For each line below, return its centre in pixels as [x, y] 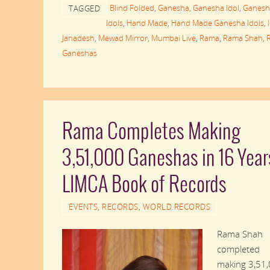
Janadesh [78, 38]
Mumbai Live [174, 38]
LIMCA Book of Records [144, 185]
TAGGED [84, 8]
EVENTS [83, 207]
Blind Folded [132, 8]
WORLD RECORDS [176, 207]
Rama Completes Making [151, 132]
